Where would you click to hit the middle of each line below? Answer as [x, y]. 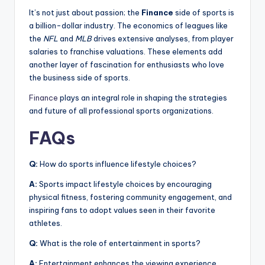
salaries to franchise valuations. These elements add [126, 51]
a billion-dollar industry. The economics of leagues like [128, 25]
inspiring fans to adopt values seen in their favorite [122, 210]
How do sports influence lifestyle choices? [117, 164]
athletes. [46, 223]
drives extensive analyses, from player [163, 38]
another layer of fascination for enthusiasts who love [127, 64]
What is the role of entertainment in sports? [119, 243]
